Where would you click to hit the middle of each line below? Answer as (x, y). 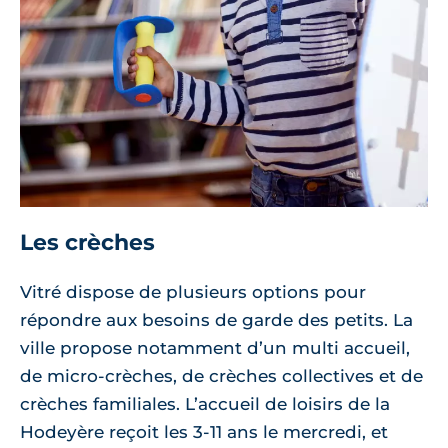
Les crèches (87, 243)
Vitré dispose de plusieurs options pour (193, 292)
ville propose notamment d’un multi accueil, (215, 348)
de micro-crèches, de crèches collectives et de (221, 376)
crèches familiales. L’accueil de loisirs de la (205, 404)
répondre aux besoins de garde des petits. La (216, 320)
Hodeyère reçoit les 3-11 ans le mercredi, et (204, 432)
